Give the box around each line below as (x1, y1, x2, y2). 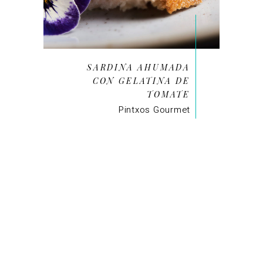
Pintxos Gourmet (118, 103, 190, 116)
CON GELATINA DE (92, 75, 190, 86)
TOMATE (147, 88, 190, 100)
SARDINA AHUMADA (86, 61, 190, 73)
